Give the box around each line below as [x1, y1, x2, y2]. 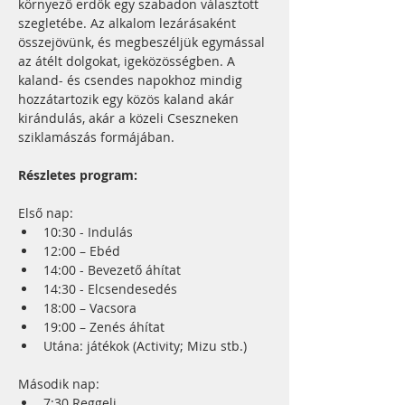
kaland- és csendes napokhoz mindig [18, 71, 246, 89]
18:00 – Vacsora [43, 299, 137, 316]
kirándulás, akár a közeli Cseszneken [18, 109, 242, 127]
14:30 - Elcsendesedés [43, 280, 177, 297]
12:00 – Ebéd [43, 242, 120, 259]
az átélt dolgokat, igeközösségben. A [18, 52, 239, 70]
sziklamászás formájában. [18, 128, 178, 146]
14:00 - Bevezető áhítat [43, 261, 181, 278]
